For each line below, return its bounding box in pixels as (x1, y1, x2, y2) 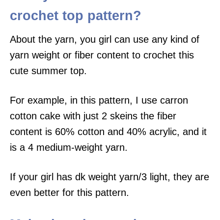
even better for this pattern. (10, 187, 129, 198)
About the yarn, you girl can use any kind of (10, 33, 199, 45)
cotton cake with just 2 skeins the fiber (10, 110, 176, 121)
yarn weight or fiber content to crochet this (10, 49, 194, 60)
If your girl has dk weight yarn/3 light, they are (10, 171, 209, 182)
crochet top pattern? (10, 8, 141, 23)
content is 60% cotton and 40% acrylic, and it (10, 126, 207, 137)
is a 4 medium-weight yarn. (10, 141, 128, 153)
